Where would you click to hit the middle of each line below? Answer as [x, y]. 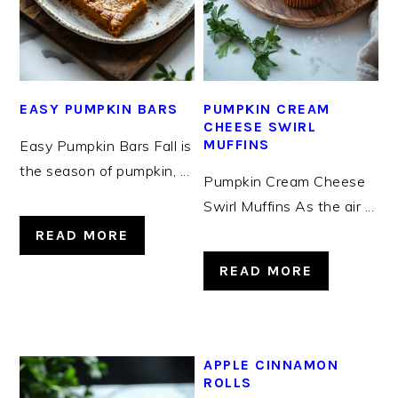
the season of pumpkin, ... [105, 170]
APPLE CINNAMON [271, 364]
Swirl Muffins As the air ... [289, 206]
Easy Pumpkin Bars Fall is [106, 145]
